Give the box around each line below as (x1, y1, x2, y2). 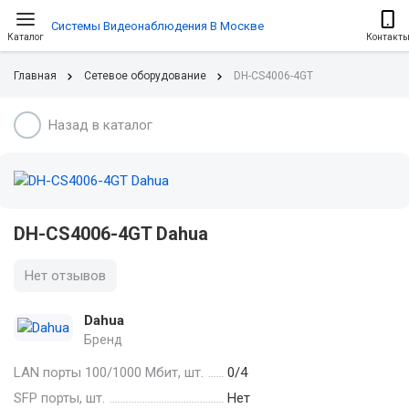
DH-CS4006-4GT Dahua (14, 223, 208, 245)
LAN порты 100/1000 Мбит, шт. (14, 363, 204, 381)
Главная (14, 69, 57, 82)
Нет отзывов (25, 267, 106, 284)
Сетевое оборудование (84, 69, 206, 82)
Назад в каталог (48, 117, 152, 133)
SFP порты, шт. (14, 389, 105, 406)
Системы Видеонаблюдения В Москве (51, 19, 264, 33)
